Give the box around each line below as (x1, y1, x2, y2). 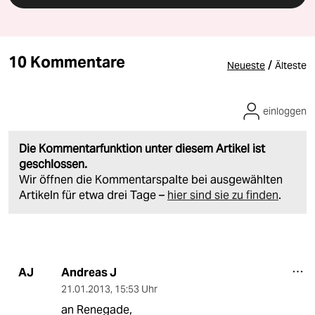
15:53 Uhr (114, 282, 157, 295)
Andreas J (60, 264, 117, 280)
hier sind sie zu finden (167, 187, 278, 202)
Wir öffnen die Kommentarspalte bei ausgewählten (19, 172, 283, 187)
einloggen (263, 104, 307, 117)
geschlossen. (19, 156, 87, 172)
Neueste (227, 58, 265, 72)
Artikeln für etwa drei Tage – (19, 187, 167, 202)
